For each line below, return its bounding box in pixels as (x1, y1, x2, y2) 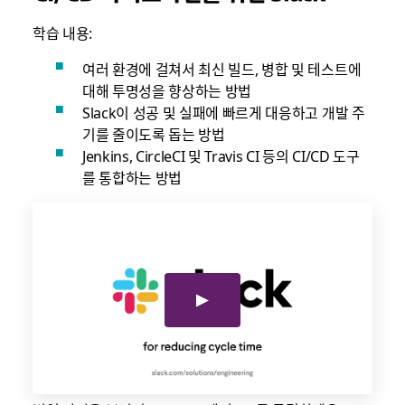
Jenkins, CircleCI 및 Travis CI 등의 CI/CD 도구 (81, 145, 360, 167)
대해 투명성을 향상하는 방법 (81, 80, 252, 102)
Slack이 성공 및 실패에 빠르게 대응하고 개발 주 (81, 101, 365, 124)
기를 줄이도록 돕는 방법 (81, 123, 225, 146)
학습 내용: (32, 22, 92, 44)
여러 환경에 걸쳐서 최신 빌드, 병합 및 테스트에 (81, 58, 362, 80)
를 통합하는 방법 (81, 166, 182, 189)
